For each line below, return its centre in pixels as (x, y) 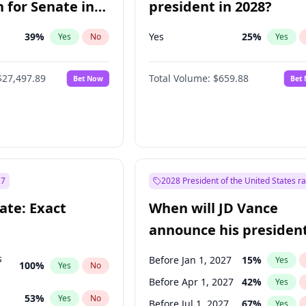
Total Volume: (180, 78)
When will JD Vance (214, 208)
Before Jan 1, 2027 (191, 260)
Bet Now (88, 78)
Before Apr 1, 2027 (192, 282)
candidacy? (187, 252)
